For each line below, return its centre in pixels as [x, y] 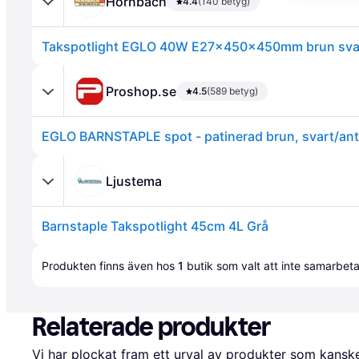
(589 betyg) [232, 91]
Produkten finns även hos [110, 266]
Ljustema [134, 181]
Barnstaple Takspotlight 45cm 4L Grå [155, 226]
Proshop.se [141, 91]
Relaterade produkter [151, 327]
